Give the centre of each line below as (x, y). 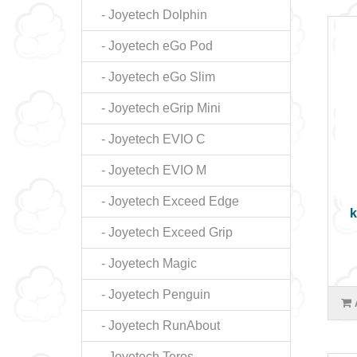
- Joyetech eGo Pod (152, 46)
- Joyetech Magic (144, 263)
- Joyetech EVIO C (149, 139)
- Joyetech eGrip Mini (156, 108)
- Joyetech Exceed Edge (165, 201)
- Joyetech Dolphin (149, 15)
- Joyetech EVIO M (149, 170)
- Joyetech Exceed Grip (162, 232)
